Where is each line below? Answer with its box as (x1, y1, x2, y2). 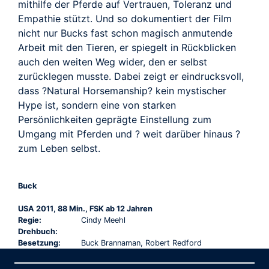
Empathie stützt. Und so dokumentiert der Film (18, 13, 232, 25)
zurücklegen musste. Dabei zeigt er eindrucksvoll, (18, 70, 244, 83)
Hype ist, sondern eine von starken (18, 99, 176, 112)
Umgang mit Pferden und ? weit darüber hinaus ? (18, 128, 240, 141)
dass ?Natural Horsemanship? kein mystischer (18, 85, 226, 97)
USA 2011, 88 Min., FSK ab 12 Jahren (18, 204, 153, 214)
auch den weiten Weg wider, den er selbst (18, 56, 207, 68)
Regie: (18, 216, 41, 225)
